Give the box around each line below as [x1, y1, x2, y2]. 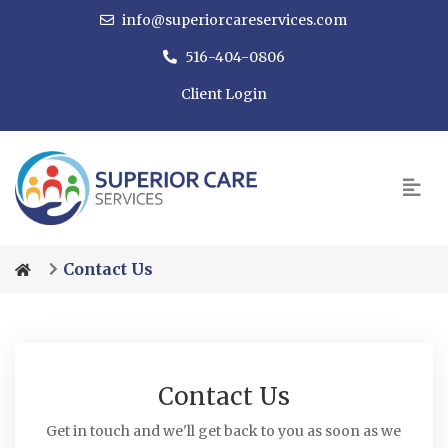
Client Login [181, 85, 267, 103]
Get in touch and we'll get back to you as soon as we [46, 422, 402, 440]
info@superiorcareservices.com [122, 11, 348, 29]
